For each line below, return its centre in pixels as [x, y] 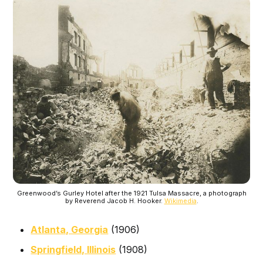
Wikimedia [180, 200]
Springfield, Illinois [73, 249]
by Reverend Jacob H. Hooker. [114, 200]
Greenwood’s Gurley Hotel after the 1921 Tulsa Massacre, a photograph [131, 193]
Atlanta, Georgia [70, 229]
